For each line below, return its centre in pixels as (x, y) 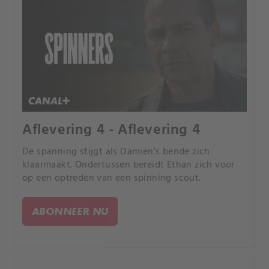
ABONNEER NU (70, 211)
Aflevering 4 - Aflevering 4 (111, 130)
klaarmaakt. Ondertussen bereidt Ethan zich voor (128, 165)
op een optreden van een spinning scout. (112, 178)
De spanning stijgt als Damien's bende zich (116, 152)
